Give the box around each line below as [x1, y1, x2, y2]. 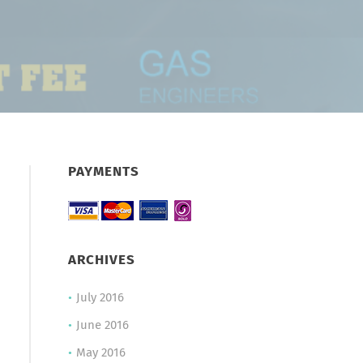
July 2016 [75, 292, 124, 304]
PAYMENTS [67, 165, 139, 179]
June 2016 [75, 319, 129, 331]
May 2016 [75, 347, 126, 359]
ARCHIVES [67, 254, 135, 267]
